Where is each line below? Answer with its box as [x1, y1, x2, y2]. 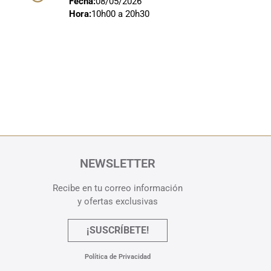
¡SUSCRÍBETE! [87, 224, 149, 236]
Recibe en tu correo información [53, 182, 183, 194]
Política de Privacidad [85, 252, 151, 261]
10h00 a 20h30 [91, 8, 149, 20]
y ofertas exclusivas [77, 195, 158, 207]
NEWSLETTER [80, 155, 156, 171]
